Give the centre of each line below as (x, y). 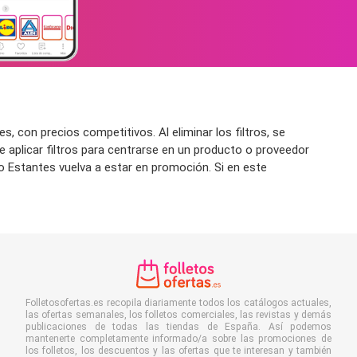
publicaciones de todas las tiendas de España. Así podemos (178, 327)
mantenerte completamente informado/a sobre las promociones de (178, 339)
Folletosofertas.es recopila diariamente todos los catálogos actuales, (178, 303)
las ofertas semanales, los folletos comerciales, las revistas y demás (178, 315)
